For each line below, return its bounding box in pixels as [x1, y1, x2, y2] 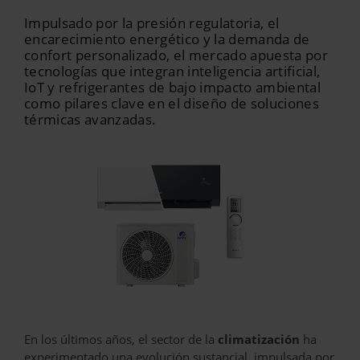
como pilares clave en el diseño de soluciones [24, 94, 320, 112]
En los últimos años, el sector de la [24, 330, 218, 347]
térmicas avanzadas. [24, 110, 157, 129]
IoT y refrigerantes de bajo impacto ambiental [24, 78, 321, 96]
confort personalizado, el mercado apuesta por [24, 46, 329, 64]
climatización [218, 330, 300, 347]
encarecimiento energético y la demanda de [24, 30, 310, 48]
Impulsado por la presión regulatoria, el [24, 14, 280, 32]
